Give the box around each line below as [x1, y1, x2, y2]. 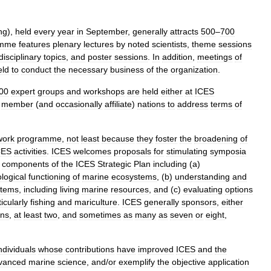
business [110, 64, 144, 74]
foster [155, 133, 177, 143]
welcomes [73, 146, 111, 156]
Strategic [97, 158, 131, 169]
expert [11, 86, 35, 96]
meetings [197, 51, 232, 62]
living [60, 184, 79, 194]
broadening [194, 133, 238, 143]
